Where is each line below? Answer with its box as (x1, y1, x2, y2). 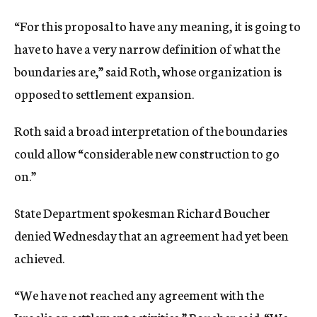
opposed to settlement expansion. (14, 84, 194, 103)
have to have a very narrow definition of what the (14, 39, 280, 57)
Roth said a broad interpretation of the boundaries (14, 121, 287, 139)
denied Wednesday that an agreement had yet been (14, 226, 289, 244)
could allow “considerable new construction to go (14, 144, 279, 162)
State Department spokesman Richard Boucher (14, 203, 270, 221)
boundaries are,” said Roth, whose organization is (14, 62, 282, 80)
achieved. (14, 248, 64, 267)
